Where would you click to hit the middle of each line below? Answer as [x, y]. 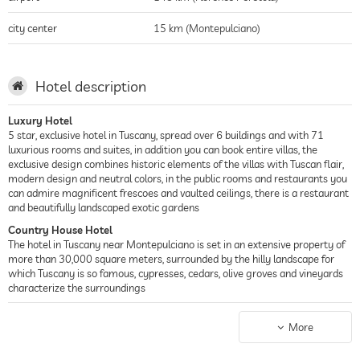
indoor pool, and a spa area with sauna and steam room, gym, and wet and [178, 339]
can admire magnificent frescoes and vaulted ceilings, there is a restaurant [178, 192]
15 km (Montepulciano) [207, 28]
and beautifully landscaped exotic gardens [104, 207]
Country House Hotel [60, 229]
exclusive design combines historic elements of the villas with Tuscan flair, [176, 164]
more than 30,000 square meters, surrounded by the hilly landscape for [171, 258]
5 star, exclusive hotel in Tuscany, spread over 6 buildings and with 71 [166, 135]
